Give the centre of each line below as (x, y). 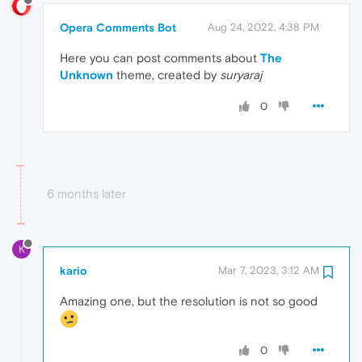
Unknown (86, 74)
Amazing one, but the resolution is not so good (189, 301)
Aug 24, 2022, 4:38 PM (263, 27)
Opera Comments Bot (118, 27)
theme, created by (166, 74)
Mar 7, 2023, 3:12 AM (269, 270)
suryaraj (241, 74)
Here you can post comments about (160, 57)
